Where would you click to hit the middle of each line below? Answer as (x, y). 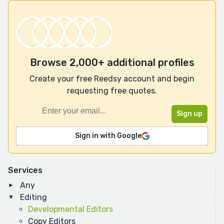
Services (25, 170)
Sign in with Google (108, 136)
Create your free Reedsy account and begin (112, 79)
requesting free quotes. (112, 91)
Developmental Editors (70, 209)
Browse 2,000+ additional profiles (112, 63)
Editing (33, 197)
